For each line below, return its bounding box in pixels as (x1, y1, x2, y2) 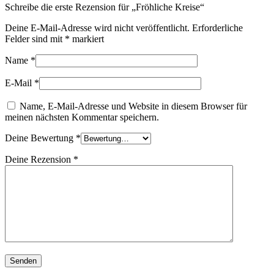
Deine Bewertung (5, 132, 76, 143)
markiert (70, 33, 104, 44)
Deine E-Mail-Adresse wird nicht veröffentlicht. (5, 22, 190, 33)
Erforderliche (192, 22, 243, 33)
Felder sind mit (5, 33, 65, 44)
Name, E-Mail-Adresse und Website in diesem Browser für (20, 100, 247, 111)
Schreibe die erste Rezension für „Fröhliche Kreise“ (5, 1, 204, 12)
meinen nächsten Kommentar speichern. (5, 111, 159, 122)
